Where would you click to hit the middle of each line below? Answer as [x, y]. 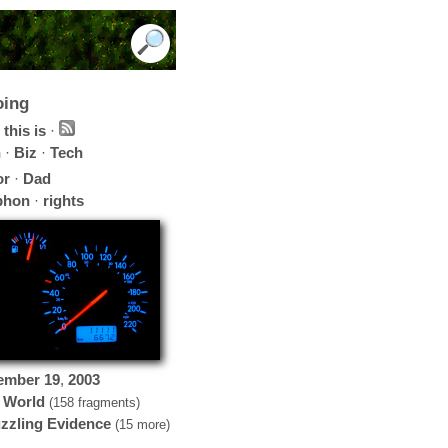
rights [63, 200]
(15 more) [140, 424]
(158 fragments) [92, 402]
